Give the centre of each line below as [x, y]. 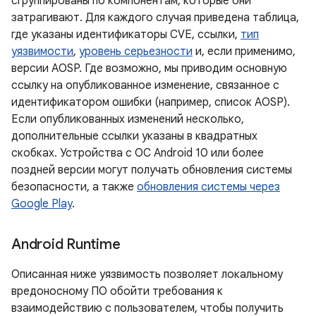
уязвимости [42, 51]
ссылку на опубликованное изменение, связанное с [145, 85]
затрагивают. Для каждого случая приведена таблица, [155, 18]
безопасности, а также [74, 187]
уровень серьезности [136, 51]
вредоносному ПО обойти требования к [117, 291]
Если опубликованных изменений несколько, [128, 119]
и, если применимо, [244, 51]
